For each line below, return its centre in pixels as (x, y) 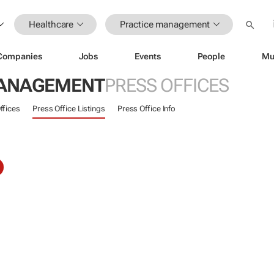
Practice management (165, 24)
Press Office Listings (68, 109)
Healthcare (51, 24)
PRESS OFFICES (166, 85)
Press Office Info (146, 109)
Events (148, 56)
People (211, 56)
